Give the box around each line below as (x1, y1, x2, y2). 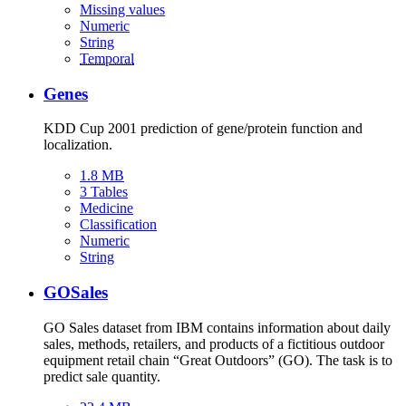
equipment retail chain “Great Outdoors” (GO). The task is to (43, 352, 392, 368)
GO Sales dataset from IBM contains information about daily (43, 319, 391, 335)
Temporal (80, 51, 134, 66)
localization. (43, 137, 112, 153)
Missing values (80, 2, 165, 17)
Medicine (80, 200, 133, 217)
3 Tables (80, 184, 128, 200)
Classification (80, 217, 157, 233)
